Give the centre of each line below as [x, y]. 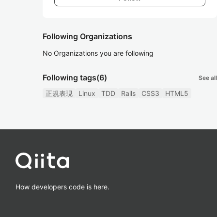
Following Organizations [87, 36]
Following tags [70, 77]
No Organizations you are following [98, 53]
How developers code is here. [62, 186]
